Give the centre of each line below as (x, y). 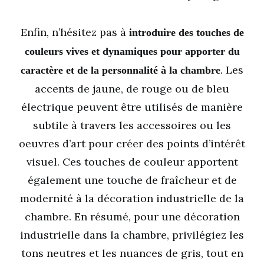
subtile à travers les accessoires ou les (132, 125)
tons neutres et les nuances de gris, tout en (132, 253)
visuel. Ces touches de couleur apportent (132, 162)
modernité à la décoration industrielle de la (132, 198)
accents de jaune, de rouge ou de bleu (132, 89)
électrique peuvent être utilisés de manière (132, 107)
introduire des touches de (186, 32)
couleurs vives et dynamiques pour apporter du (132, 51)
